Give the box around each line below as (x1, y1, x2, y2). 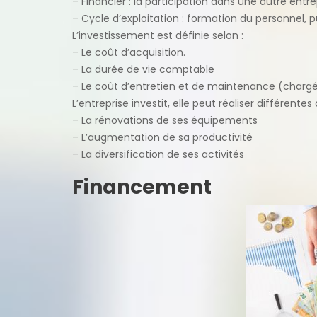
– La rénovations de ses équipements (72, 113, 258, 127)
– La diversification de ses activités (72, 146, 244, 161)
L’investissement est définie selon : (72, 28, 243, 42)
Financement (72, 173, 212, 201)
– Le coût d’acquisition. (72, 45, 185, 59)
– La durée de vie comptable (72, 62, 214, 76)
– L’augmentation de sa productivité (72, 129, 253, 144)
